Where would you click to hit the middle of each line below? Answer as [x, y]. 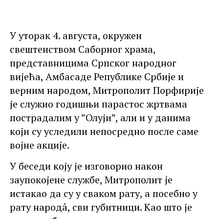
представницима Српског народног [93, 63]
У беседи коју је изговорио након [86, 166]
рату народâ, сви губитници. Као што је [101, 207]
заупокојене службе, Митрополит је [91, 179]
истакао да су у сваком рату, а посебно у [104, 193]
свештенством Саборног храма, [83, 49]
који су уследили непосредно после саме [104, 131]
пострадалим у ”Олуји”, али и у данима [100, 117]
